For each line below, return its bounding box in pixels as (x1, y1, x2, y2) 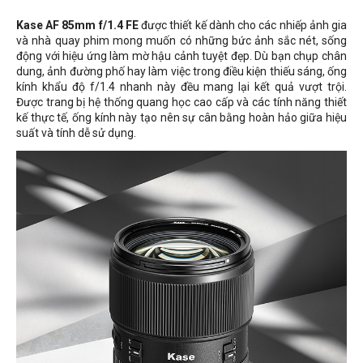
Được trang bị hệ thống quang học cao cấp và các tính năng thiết (16, 96, 347, 109)
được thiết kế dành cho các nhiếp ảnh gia (138, 19, 348, 32)
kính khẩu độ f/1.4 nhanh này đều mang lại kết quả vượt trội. (16, 80, 347, 93)
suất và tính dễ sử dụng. (16, 126, 136, 139)
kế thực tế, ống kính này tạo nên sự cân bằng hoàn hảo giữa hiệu (16, 111, 347, 124)
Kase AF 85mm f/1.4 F (16, 19, 132, 32)
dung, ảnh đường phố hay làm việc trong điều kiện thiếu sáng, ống (16, 65, 347, 78)
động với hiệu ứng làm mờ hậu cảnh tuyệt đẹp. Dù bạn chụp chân (16, 49, 347, 62)
